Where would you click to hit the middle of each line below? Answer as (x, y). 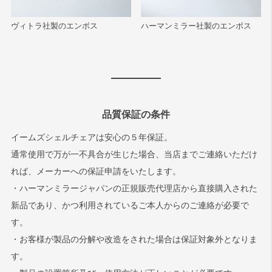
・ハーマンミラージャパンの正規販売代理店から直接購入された (134, 189)
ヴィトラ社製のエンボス (54, 26)
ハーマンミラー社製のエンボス (196, 26)
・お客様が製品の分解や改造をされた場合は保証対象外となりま (134, 240)
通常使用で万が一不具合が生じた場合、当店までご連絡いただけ (134, 155)
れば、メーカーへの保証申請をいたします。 (96, 172)
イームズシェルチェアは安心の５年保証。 (91, 138)
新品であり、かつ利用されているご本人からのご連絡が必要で (130, 206)
